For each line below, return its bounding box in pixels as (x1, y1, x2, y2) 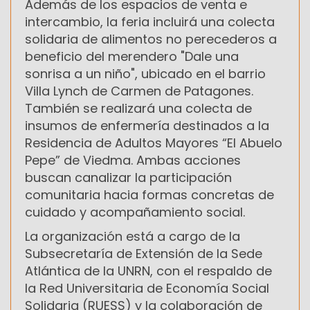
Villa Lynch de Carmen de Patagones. (25, 82, 253, 100)
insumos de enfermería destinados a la (25, 116, 269, 134)
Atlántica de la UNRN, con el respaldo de (25, 262, 272, 280)
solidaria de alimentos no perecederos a (25, 30, 277, 48)
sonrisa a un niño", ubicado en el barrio (25, 64, 266, 82)
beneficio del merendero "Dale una (25, 47, 239, 65)
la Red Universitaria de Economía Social (25, 279, 269, 297)
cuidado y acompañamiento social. (25, 203, 245, 221)
